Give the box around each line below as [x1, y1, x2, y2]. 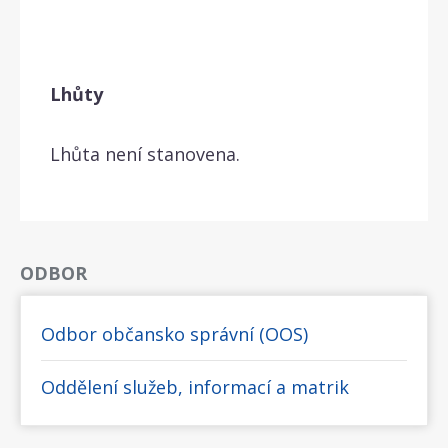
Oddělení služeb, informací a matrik [41, 374, 349, 399]
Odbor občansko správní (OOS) [41, 321, 308, 346]
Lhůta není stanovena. [50, 141, 240, 166]
